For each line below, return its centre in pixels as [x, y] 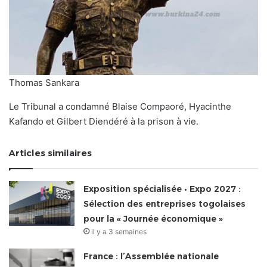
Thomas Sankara [44, 83]
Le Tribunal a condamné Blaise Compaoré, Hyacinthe [120, 106]
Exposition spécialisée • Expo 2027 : [162, 189]
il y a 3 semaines [119, 232]
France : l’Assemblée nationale [151, 256]
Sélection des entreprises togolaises [165, 204]
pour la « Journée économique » [153, 219]
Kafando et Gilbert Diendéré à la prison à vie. [104, 121]
